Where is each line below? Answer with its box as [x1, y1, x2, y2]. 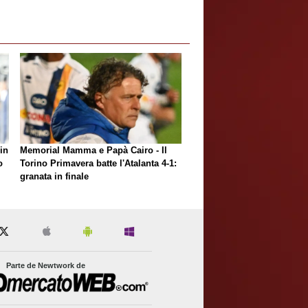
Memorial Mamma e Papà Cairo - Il [20, 144, 167, 155]
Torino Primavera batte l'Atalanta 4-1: [20, 157, 177, 168]
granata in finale [20, 170, 89, 181]
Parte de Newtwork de [6, 261, 86, 269]
